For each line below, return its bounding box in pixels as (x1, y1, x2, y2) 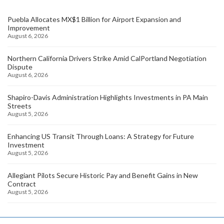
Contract (7, 179, 36, 188)
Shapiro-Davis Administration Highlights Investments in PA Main (7, 92, 208, 101)
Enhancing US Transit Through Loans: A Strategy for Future (7, 131, 194, 140)
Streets (7, 101, 31, 110)
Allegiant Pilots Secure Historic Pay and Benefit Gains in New (7, 170, 198, 179)
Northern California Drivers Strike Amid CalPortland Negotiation (7, 53, 206, 62)
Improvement (7, 23, 50, 32)
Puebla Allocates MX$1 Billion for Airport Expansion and (7, 14, 181, 23)
